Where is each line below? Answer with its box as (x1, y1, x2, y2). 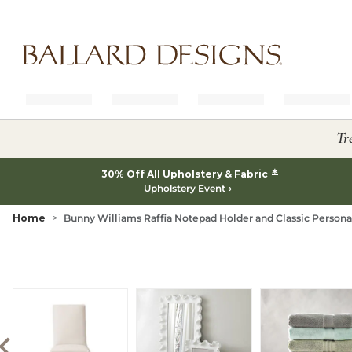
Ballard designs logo (11, 64, 128, 79)
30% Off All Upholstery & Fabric (101, 168, 270, 180)
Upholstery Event (143, 182, 225, 194)
